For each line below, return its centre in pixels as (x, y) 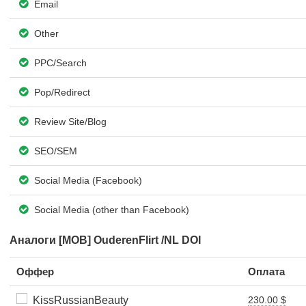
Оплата (266, 272)
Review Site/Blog (69, 122)
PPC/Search (59, 63)
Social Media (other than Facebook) (111, 210)
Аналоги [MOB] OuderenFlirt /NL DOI (105, 240)
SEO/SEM (55, 151)
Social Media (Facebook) (87, 180)
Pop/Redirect (61, 92)
